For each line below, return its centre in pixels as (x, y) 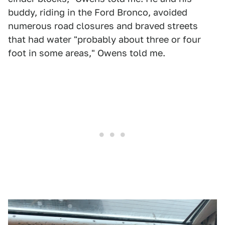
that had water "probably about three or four (104, 39)
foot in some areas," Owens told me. (87, 53)
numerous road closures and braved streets (103, 26)
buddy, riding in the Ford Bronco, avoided (98, 12)
